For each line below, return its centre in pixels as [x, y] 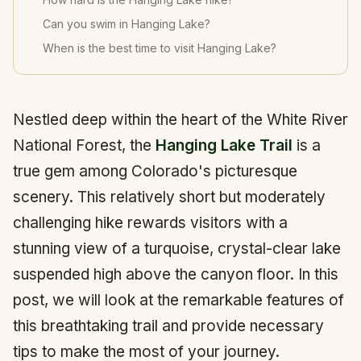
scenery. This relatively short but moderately [169, 197]
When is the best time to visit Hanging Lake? [160, 48]
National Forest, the [84, 145]
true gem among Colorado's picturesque [155, 171]
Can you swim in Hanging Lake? [127, 24]
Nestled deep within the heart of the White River [180, 120]
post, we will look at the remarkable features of [178, 300]
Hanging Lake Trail [224, 145]
